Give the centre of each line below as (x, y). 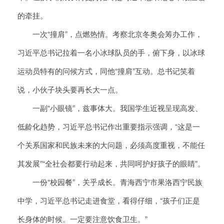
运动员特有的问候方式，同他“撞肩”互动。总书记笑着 (106, 71)
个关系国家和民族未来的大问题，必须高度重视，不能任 (111, 145)
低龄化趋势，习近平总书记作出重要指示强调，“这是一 (109, 126)
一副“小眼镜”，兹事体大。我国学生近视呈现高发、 (110, 108)
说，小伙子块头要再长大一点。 (70, 89)
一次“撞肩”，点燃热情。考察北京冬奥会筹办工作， (110, 34)
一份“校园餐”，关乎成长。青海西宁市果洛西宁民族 (110, 182)
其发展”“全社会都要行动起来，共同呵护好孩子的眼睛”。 (111, 163)
